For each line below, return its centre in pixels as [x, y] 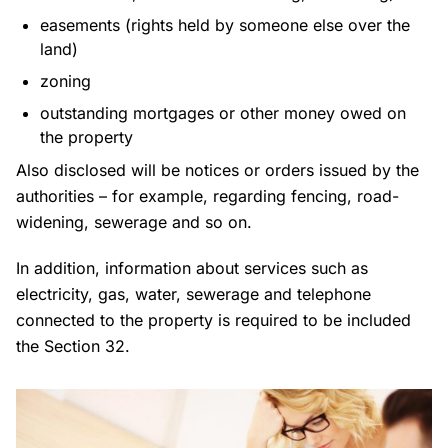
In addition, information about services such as [192, 268]
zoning [65, 81]
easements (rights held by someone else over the [225, 25]
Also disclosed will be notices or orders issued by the [217, 170]
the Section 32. [73, 346]
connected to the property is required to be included [213, 320]
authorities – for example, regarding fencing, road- [207, 196]
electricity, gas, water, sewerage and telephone [193, 294]
